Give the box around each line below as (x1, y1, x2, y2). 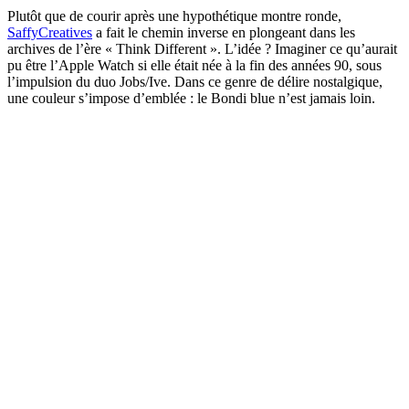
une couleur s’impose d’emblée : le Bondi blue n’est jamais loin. (7, 90, 375, 107)
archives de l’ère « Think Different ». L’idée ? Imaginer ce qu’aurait (7, 41, 397, 58)
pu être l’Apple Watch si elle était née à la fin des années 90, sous (7, 58, 382, 74)
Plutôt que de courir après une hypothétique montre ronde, (7, 8, 341, 25)
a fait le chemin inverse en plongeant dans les (92, 25, 355, 41)
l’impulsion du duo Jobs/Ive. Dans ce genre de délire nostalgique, (7, 74, 383, 90)
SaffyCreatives (7, 25, 92, 41)
